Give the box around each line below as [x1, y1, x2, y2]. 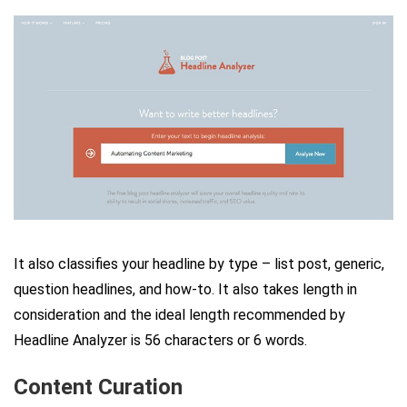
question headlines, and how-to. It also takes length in [14, 280, 357, 298]
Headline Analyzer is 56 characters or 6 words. [14, 331, 307, 349]
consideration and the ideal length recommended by [14, 305, 345, 323]
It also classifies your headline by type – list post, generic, [14, 254, 384, 273]
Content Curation [14, 373, 183, 400]
